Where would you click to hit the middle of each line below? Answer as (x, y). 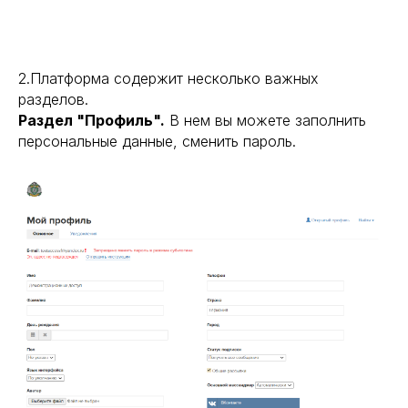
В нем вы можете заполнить (265, 120)
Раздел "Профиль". (92, 120)
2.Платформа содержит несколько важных (168, 78)
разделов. (53, 99)
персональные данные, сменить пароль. (157, 141)
